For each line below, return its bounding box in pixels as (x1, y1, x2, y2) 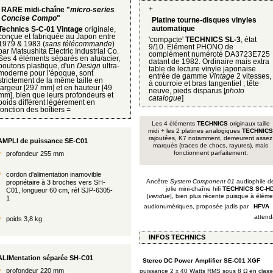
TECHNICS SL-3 (185, 35, 241, 44)
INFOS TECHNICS (149, 233, 205, 241)
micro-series (70, 5, 115, 14)
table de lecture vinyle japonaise (149, 64, 256, 73)
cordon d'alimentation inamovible (6, 170, 101, 178)
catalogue (149, 93, 182, 102)
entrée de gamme (149, 71, 209, 80)
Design (77, 61, 101, 70)
